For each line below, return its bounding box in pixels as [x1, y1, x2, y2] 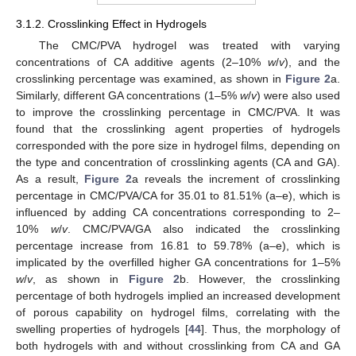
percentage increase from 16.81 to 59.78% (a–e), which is [16, 239, 340, 252]
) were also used [256, 89, 340, 102]
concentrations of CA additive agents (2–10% [16, 56, 268, 68]
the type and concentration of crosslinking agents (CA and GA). [16, 156, 340, 168]
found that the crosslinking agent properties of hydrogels [16, 122, 340, 135]
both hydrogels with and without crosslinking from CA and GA [16, 339, 340, 352]
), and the [284, 56, 340, 68]
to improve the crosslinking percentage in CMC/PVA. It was [16, 106, 340, 118]
